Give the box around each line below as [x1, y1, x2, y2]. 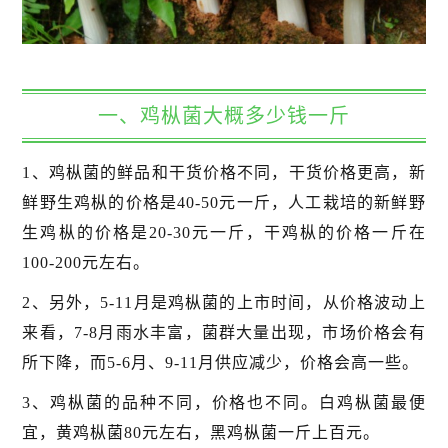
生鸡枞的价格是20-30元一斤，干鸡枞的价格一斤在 [22, 224, 426, 242]
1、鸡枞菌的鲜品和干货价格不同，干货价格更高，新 [22, 164, 426, 182]
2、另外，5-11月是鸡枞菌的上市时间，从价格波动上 [22, 294, 426, 312]
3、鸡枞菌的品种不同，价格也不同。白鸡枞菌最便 [22, 394, 426, 412]
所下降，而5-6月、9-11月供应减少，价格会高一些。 [22, 354, 420, 372]
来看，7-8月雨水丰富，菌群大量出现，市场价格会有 [22, 324, 426, 342]
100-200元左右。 [22, 254, 151, 272]
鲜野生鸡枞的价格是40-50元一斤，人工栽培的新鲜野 [22, 194, 426, 212]
